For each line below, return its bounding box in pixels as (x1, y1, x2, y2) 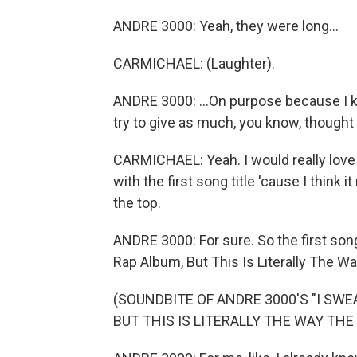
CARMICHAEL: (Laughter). (113, 55, 275, 72)
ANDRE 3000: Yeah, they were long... (113, 18, 339, 34)
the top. (113, 194, 161, 211)
